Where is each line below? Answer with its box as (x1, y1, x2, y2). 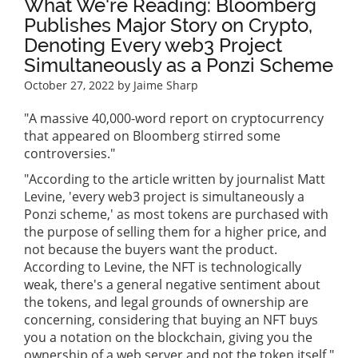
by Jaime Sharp (114, 78, 198, 93)
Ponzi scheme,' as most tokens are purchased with (24, 205, 328, 224)
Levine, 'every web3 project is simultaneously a (24, 188, 304, 206)
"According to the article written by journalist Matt (24, 170, 325, 189)
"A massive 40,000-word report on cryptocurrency (24, 109, 324, 128)
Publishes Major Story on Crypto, (24, 14, 312, 38)
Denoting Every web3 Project (24, 34, 282, 58)
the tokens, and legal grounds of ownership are (24, 293, 308, 312)
